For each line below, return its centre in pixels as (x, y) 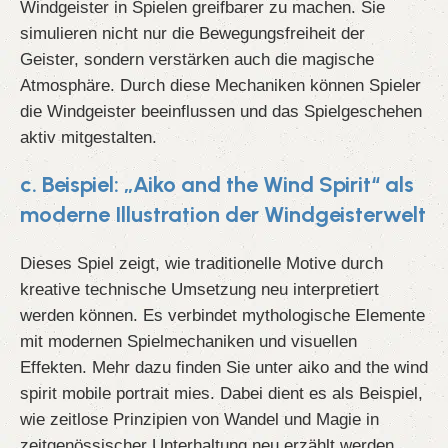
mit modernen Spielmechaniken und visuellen (188, 341)
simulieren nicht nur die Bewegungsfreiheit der (192, 33)
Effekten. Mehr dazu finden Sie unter (159, 367)
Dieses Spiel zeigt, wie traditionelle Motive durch (201, 263)
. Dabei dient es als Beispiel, (316, 393)
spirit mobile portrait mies (115, 393)
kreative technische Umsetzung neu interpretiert (199, 289)
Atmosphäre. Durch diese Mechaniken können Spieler (220, 85)
